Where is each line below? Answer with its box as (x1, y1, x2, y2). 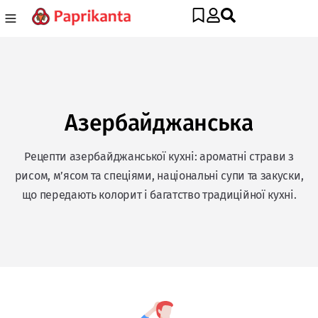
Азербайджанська (65, 109, 253, 136)
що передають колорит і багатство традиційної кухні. (21, 188, 297, 202)
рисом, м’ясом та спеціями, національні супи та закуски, (14, 169, 304, 182)
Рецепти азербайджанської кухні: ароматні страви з (24, 150, 294, 163)
